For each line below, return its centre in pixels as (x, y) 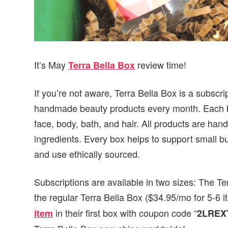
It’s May (51, 64)
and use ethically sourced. (87, 154)
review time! (161, 64)
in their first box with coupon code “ (126, 212)
